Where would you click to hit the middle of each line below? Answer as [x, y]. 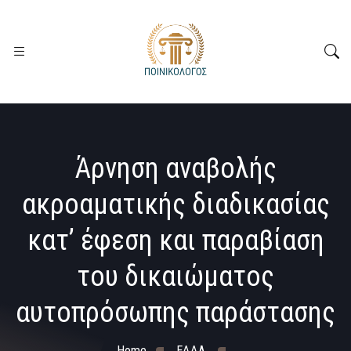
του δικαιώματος [175, 277]
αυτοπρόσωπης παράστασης [175, 313]
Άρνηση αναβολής [175, 168]
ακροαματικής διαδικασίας [175, 204]
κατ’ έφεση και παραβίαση [175, 241]
